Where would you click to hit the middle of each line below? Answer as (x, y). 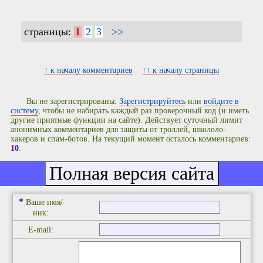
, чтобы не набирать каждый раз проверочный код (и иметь (144, 111)
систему (24, 111)
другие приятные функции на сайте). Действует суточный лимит (127, 120)
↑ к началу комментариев (88, 70)
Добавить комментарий (80, 180)
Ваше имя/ (44, 202)
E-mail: (41, 230)
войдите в (222, 102)
